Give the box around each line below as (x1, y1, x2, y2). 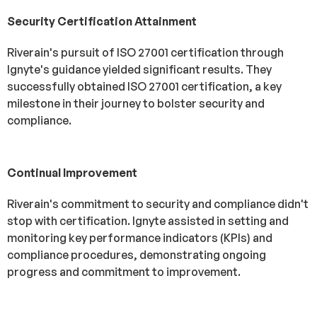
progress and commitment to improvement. (7, 265, 241, 279)
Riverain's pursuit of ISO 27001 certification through (7, 45, 284, 59)
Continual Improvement (7, 166, 137, 180)
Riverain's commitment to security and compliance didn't (7, 197, 309, 211)
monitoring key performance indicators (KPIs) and (7, 231, 272, 245)
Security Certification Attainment (7, 14, 197, 28)
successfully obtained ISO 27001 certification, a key (7, 79, 282, 93)
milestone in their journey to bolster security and (7, 96, 265, 110)
